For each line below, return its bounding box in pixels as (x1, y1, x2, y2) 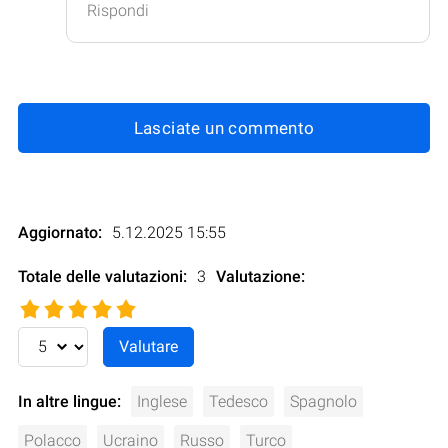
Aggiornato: (18, 222, 102, 242)
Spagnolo (290, 391, 357, 411)
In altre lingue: (18, 391, 121, 411)
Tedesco (209, 391, 268, 411)
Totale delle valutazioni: (18, 266, 187, 286)
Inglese (137, 391, 187, 411)
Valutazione (216, 266, 301, 286)
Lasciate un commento (133, 117, 315, 138)
